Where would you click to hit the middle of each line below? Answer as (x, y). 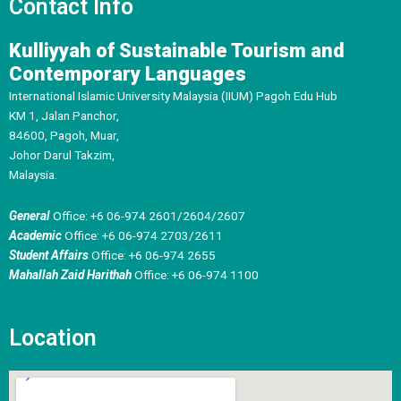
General (30, 216)
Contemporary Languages (128, 74)
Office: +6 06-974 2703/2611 (142, 236)
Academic (35, 236)
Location (53, 338)
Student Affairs (49, 256)
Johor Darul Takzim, (62, 155)
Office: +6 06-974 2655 (152, 256)
